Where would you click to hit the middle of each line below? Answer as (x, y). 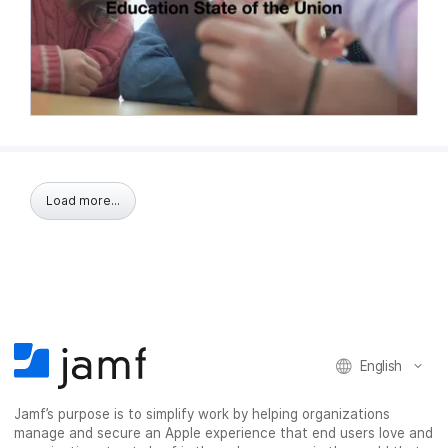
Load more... (83, 200)
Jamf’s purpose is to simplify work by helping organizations (202, 414)
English (380, 365)
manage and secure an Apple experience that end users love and (224, 433)
